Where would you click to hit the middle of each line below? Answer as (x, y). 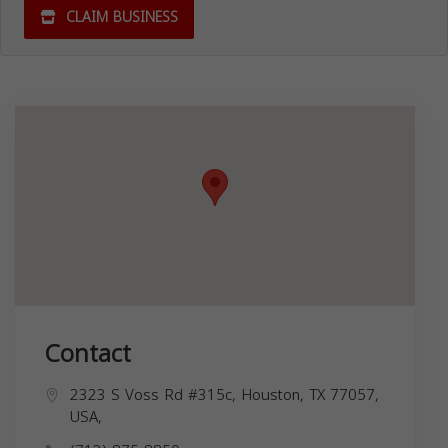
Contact (88, 354)
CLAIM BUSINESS (119, 18)
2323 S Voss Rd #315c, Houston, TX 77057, (224, 395)
